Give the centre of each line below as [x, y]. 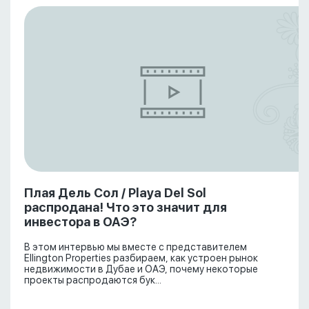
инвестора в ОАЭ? [80, 222]
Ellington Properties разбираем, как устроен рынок [141, 258]
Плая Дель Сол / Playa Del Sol [115, 193]
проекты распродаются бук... [93, 280]
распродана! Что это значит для [126, 207]
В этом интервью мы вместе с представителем [136, 247]
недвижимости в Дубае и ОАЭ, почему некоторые [141, 269]
